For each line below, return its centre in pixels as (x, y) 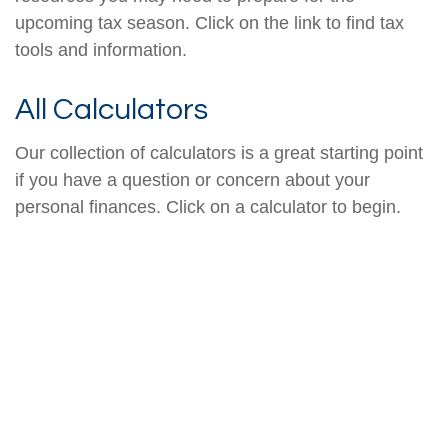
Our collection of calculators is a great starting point (219, 153)
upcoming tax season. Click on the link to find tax (209, 23)
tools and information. (101, 50)
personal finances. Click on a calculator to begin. (208, 207)
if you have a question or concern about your (192, 180)
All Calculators (111, 109)
